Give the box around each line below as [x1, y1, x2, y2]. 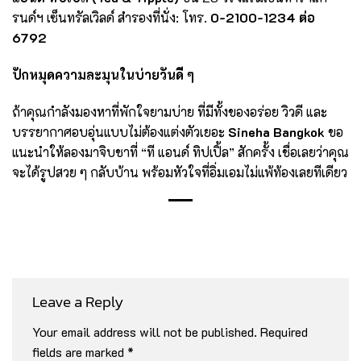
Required [260, 323, 308, 341]
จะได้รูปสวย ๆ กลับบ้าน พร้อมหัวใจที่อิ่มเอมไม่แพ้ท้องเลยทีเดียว [12, 163, 347, 180]
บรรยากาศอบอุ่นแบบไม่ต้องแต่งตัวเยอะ [12, 122, 228, 140]
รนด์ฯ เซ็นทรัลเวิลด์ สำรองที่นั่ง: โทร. [12, 9, 210, 27]
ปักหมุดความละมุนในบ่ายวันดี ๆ [12, 66, 194, 84]
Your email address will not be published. [32, 323, 257, 341]
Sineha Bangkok [228, 122, 325, 140]
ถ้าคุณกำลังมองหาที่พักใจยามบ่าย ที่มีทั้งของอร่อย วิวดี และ [12, 102, 327, 120]
